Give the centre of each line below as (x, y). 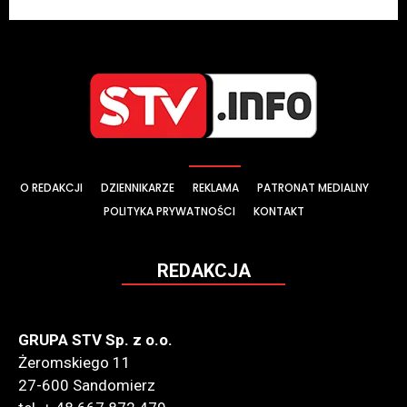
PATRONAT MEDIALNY (313, 188)
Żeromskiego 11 (74, 362)
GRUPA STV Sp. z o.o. (95, 340)
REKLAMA (216, 188)
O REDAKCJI (51, 188)
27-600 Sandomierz (87, 385)
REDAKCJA (203, 271)
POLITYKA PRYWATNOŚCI (169, 211)
